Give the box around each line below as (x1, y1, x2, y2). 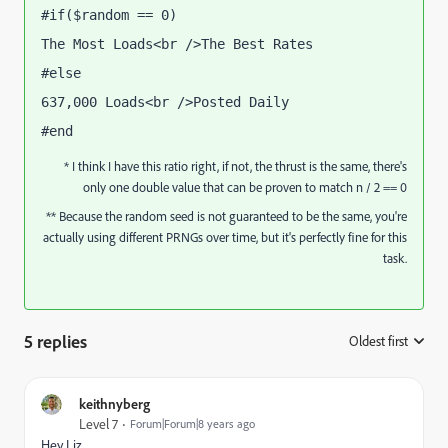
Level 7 (79, 414, 118, 433)
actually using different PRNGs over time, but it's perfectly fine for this (43, 227, 407, 245)
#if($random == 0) (41, 6, 185, 23)
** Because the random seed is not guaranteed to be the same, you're (46, 206, 407, 224)
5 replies (24, 329, 87, 352)
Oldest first (349, 331, 408, 350)
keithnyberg (79, 394, 150, 412)
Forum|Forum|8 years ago (130, 415, 255, 431)
